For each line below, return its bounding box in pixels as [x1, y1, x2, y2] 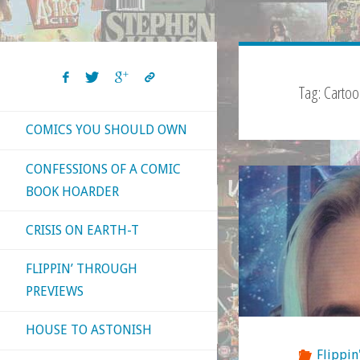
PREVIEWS [26, 283, 84, 299]
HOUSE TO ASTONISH [26, 322, 152, 338]
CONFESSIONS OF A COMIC [26, 161, 181, 177]
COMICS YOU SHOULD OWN [26, 122, 187, 138]
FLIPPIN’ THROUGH [26, 260, 137, 276]
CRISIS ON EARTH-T [26, 222, 139, 238]
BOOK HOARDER [26, 183, 119, 199]
